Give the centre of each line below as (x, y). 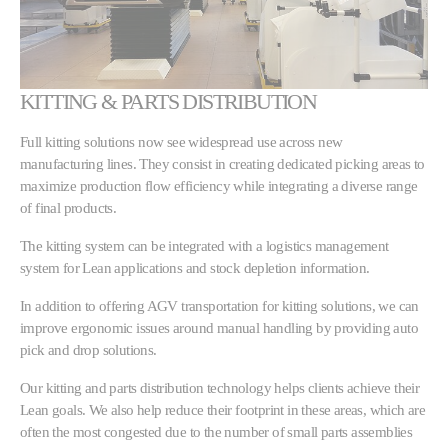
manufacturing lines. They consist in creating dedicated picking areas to (222, 164)
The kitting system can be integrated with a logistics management (204, 246)
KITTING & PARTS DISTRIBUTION (168, 102)
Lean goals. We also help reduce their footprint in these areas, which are (223, 410)
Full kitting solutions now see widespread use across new (181, 142)
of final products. (68, 208)
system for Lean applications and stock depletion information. (195, 268)
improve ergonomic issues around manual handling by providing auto (219, 328)
